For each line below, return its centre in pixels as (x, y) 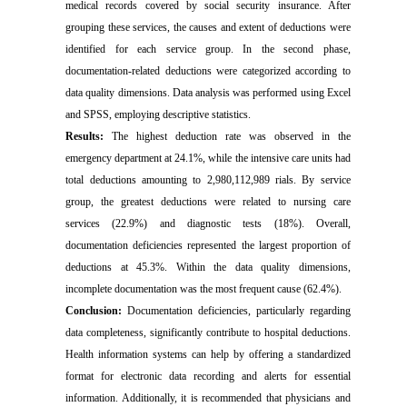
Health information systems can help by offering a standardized (208, 355)
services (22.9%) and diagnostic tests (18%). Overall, (208, 224)
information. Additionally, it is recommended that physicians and (208, 398)
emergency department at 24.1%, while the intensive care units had (208, 159)
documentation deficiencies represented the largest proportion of (208, 246)
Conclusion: (97, 311)
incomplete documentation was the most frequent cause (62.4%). (204, 289)
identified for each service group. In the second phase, (208, 50)
